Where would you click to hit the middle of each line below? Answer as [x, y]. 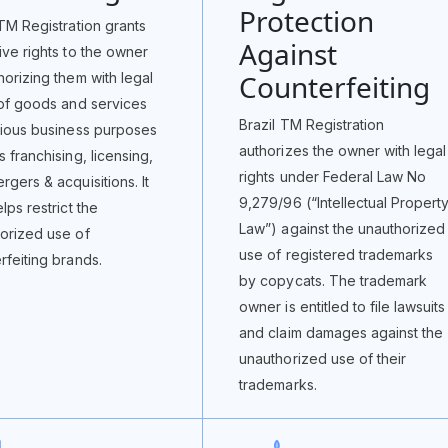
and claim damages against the [341, 332]
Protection [307, 21]
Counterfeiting [335, 87]
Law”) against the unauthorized [342, 228]
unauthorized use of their [323, 358]
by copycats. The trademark [333, 280]
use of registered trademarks [336, 254]
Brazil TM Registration [311, 124]
